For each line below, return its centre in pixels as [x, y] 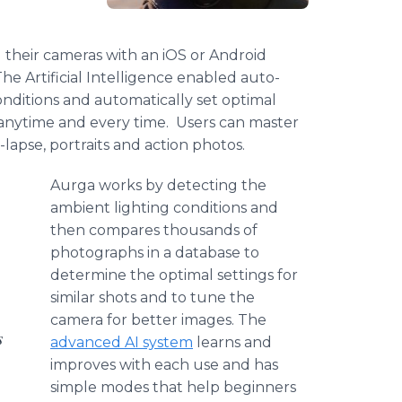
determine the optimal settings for [174, 275]
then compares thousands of [154, 230]
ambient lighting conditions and [164, 208]
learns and [232, 342]
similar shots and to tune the [153, 297]
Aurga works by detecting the [158, 185]
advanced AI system [122, 342]
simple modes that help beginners [173, 387]
